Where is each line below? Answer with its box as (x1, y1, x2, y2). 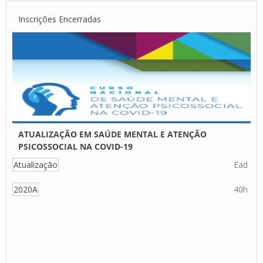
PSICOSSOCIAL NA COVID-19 (18, 141, 133, 152)
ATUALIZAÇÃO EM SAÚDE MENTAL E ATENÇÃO (18, 129, 207, 140)
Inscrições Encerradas (18, 14, 101, 25)
